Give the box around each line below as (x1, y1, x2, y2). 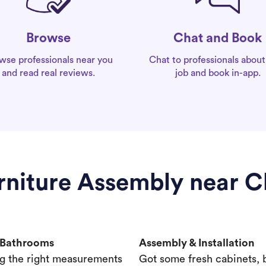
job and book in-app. (175, 68, 261, 78)
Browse (26, 31, 71, 45)
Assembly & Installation (139, 237, 255, 248)
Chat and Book (173, 31, 262, 45)
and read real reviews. (2, 68, 95, 78)
